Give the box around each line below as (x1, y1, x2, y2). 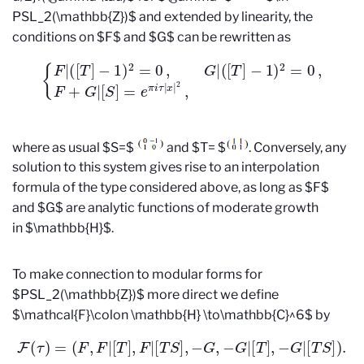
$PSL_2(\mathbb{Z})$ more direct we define (12, 287, 279, 303)
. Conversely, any (249, 139, 346, 155)
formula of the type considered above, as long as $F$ (12, 180, 329, 196)
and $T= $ (164, 139, 226, 155)
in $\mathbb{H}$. (12, 220, 114, 236)
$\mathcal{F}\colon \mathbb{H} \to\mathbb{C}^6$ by (12, 307, 330, 323)
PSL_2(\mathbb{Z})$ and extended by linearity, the (12, 9, 313, 25)
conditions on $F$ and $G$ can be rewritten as (12, 29, 291, 45)
